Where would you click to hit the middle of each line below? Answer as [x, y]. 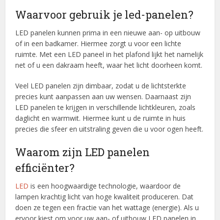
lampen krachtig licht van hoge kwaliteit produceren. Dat [105, 196]
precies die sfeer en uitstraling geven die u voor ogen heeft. [110, 129]
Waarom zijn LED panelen [83, 152]
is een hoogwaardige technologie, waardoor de [105, 186]
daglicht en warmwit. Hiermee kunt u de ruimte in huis [101, 118]
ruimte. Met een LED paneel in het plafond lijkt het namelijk [110, 54]
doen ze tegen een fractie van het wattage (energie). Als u [107, 207]
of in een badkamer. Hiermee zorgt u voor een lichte [98, 43]
